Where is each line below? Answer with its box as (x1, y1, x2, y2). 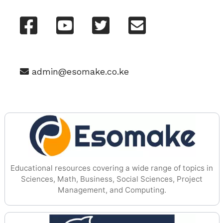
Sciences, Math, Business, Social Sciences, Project (21, 174, 203, 184)
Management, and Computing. (57, 185, 166, 195)
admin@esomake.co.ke (29, 66, 129, 77)
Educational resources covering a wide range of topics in (10, 163, 214, 173)
